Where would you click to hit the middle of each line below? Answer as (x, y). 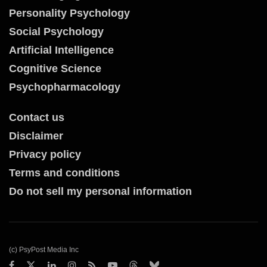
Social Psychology (56, 32)
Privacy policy (45, 155)
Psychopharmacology (65, 87)
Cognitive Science (55, 69)
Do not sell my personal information (100, 192)
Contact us (37, 118)
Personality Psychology (69, 13)
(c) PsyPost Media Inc (44, 250)
